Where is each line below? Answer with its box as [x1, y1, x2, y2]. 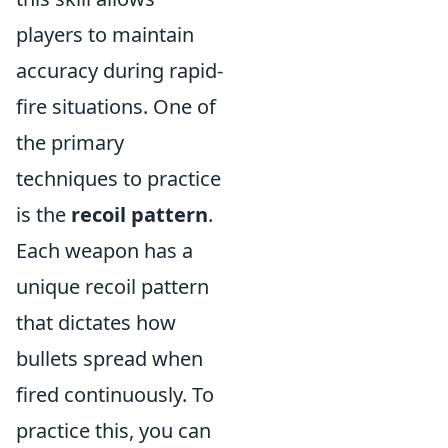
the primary [16, 129, 124, 156]
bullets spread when [16, 345, 203, 372]
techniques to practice [16, 165, 221, 192]
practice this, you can [16, 417, 211, 444]
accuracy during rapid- [16, 57, 223, 84]
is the [16, 201, 71, 228]
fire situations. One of [16, 93, 216, 120]
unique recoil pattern [16, 273, 209, 300]
